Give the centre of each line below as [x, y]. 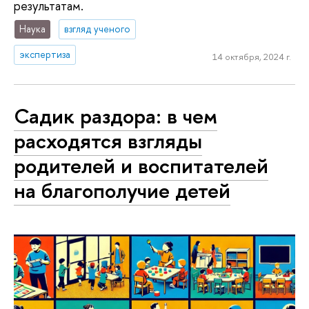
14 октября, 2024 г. [251, 56]
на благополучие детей [122, 190]
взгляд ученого [98, 29]
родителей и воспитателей [141, 165]
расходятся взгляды [108, 140]
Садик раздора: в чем [116, 116]
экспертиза [45, 54]
